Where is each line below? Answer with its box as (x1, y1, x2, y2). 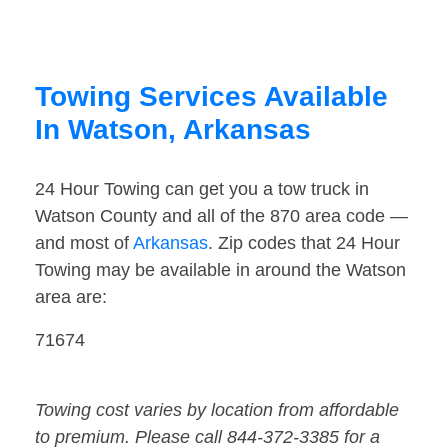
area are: (35, 287, 107, 308)
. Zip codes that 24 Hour (208, 233, 400, 254)
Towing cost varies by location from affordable (35, 400, 399, 421)
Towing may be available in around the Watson (35, 260, 406, 281)
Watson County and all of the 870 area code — (35, 206, 408, 227)
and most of (35, 233, 133, 254)
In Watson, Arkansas (35, 114, 311, 146)
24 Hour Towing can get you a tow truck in (35, 179, 369, 200)
